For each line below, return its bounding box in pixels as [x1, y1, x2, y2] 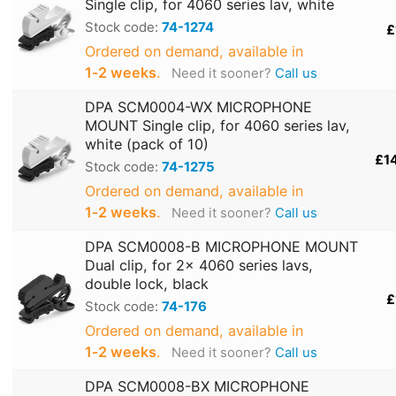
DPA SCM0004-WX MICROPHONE [85, 98, 312, 117]
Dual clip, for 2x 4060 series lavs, [85, 256, 313, 275]
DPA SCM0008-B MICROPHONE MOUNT [85, 238, 358, 256]
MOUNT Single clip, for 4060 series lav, [85, 117, 350, 135]
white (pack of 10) [85, 135, 209, 154]
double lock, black [85, 275, 209, 293]
